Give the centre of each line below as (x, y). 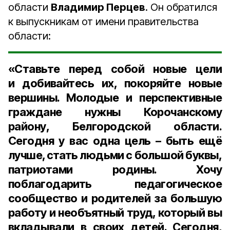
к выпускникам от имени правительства (103, 22)
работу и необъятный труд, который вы (115, 213)
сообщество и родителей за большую (115, 198)
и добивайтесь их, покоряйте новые (115, 83)
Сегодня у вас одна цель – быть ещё (115, 141)
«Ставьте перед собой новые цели (115, 69)
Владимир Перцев (98, 7)
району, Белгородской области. (115, 126)
